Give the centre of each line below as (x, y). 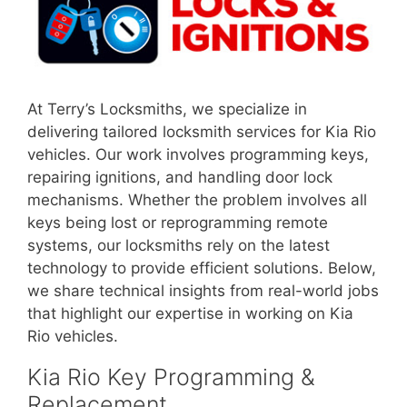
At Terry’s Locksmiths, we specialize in (167, 109)
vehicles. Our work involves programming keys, (198, 154)
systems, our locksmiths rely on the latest (179, 245)
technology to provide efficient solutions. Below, (202, 268)
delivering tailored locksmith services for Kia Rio (202, 131)
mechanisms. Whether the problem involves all (197, 199)
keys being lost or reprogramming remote (178, 222)
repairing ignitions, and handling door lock (180, 177)
